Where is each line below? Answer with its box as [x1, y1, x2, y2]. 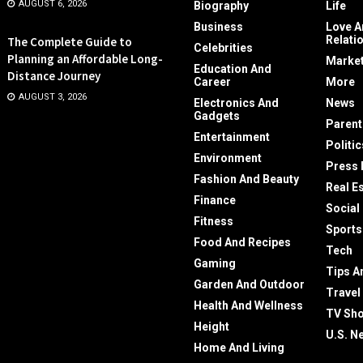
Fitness [194, 214, 233, 228]
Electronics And [194, 96, 279, 109]
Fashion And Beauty [194, 172, 299, 186]
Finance [194, 193, 236, 207]
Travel [325, 285, 361, 299]
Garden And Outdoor [194, 277, 305, 291]
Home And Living [194, 340, 284, 354]
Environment [194, 151, 262, 164]
